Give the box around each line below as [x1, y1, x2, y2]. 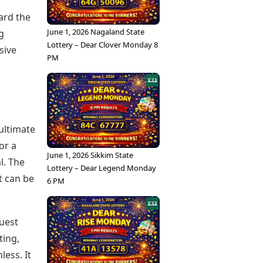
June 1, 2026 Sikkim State [47, 150, 133, 160]
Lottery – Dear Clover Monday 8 [47, 39, 158, 50]
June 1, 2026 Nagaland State [47, 26, 144, 37]
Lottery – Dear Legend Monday [47, 163, 156, 173]
